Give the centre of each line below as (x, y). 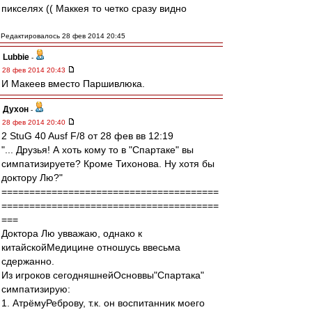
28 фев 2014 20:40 (35, 122)
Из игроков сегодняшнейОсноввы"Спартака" (103, 275)
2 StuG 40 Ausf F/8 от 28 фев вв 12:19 (87, 136)
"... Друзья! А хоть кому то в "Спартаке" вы (97, 150)
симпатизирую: (36, 289)
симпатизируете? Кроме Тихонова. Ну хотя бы (108, 164)
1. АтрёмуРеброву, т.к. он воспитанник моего (103, 303)
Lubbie (16, 57)
